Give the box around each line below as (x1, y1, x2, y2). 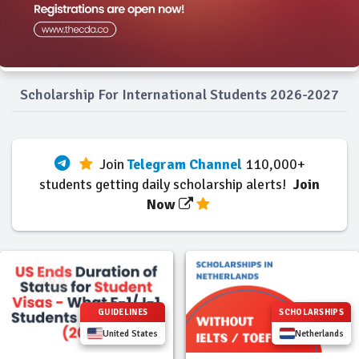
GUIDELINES (98, 307, 148, 318)
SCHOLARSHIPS (279, 307, 344, 318)
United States (103, 328, 158, 340)
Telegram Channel (127, 155, 242, 174)
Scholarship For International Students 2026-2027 (20, 86, 339, 104)
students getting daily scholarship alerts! (39, 175, 293, 194)
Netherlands (294, 328, 344, 340)
